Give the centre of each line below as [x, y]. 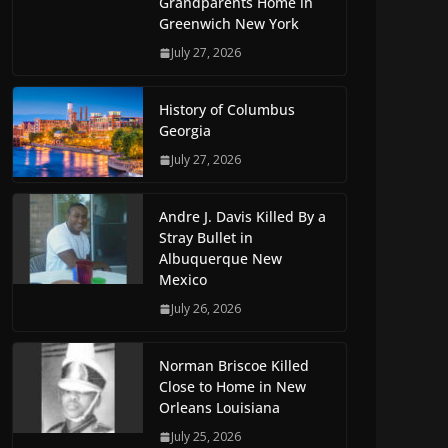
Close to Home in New [232, 387]
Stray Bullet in [206, 238]
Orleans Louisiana [219, 408]
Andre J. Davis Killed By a [242, 217]
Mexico [183, 280]
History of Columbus [227, 110]
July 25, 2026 [206, 437]
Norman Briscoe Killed [234, 366]
